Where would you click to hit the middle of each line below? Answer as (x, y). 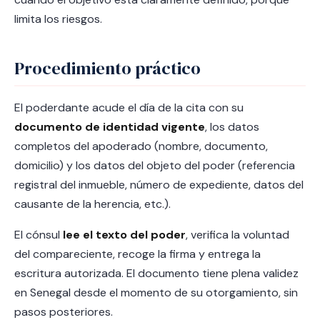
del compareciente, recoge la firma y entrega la (137, 254)
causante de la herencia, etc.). (92, 204)
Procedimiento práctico (107, 68)
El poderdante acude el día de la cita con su (129, 107)
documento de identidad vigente (110, 127)
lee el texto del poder (124, 235)
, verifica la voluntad (237, 235)
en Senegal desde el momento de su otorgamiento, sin (156, 292)
